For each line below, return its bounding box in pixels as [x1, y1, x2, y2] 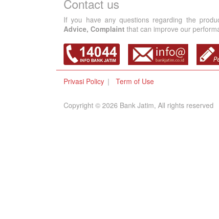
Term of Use [116, 76, 154, 86]
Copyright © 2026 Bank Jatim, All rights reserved [64, 100, 214, 110]
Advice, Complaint [64, 24, 125, 34]
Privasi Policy [64, 76, 104, 86]
